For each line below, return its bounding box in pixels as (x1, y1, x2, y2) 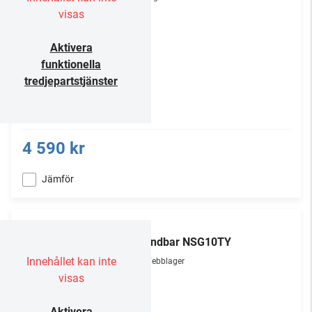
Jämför (42, 173, 74, 185)
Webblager (144, 256, 185, 266)
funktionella (41, 58, 101, 71)
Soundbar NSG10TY (131, 235, 231, 249)
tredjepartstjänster (24, 75, 118, 88)
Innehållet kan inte (26, 255, 116, 268)
